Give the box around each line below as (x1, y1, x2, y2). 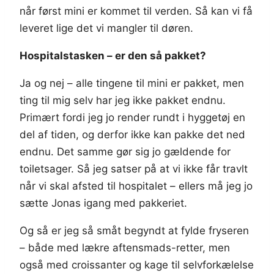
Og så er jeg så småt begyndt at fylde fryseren (20, 224, 249, 237)
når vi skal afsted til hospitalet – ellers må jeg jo (20, 180, 253, 193)
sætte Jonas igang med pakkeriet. (20, 197, 187, 210)
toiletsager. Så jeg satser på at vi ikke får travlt (20, 163, 248, 176)
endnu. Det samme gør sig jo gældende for (20, 146, 231, 158)
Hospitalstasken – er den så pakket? (20, 50, 206, 62)
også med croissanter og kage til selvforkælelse (20, 259, 254, 272)
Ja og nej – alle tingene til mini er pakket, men (20, 77, 244, 90)
